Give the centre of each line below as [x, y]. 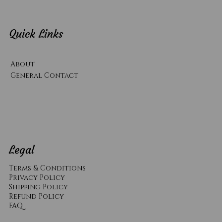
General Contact [44, 75]
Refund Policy [36, 197]
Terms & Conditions [47, 168]
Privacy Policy [37, 178]
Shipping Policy [38, 187]
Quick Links [36, 34]
